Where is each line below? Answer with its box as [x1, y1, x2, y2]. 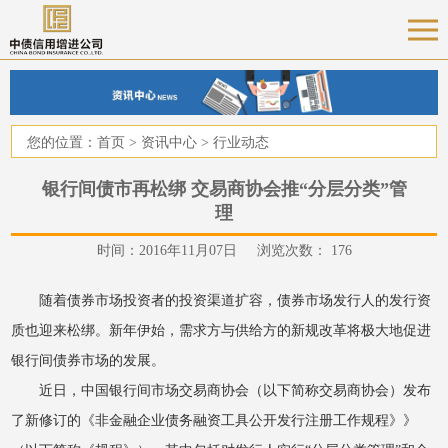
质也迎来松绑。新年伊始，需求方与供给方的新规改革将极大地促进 [11, 322, 432, 338]
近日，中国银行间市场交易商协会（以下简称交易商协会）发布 [39, 382, 432, 398]
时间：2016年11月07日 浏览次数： [96, 242, 331, 258]
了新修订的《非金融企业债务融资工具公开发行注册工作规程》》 [11, 412, 418, 428]
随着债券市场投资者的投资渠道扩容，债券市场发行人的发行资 [39, 292, 432, 308]
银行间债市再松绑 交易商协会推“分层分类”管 [41, 178, 407, 199]
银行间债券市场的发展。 [11, 352, 166, 368]
